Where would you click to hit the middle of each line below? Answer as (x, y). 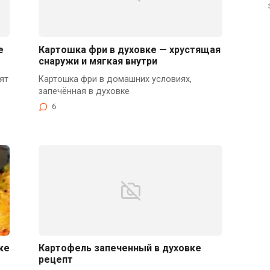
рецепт (56, 260)
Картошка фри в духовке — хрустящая (130, 49)
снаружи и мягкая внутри (98, 61)
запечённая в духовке (84, 91)
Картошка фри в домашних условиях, (115, 79)
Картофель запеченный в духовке (120, 248)
